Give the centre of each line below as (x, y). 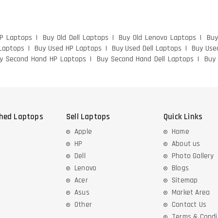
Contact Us (189, 205)
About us (186, 144)
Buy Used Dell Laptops (147, 49)
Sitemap (185, 181)
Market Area (191, 193)
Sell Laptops (88, 117)
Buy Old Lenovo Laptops (157, 38)
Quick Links (183, 117)
